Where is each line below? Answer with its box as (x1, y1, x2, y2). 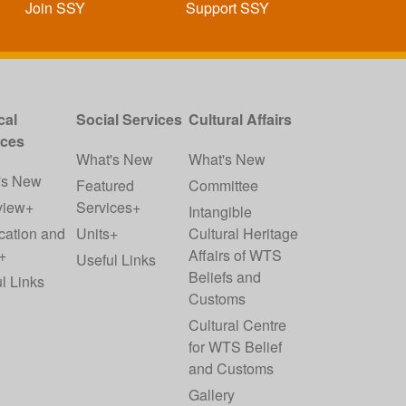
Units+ (76, 223, 119, 245)
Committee (188, 175, 258, 197)
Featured (76, 175, 135, 197)
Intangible (188, 201, 252, 223)
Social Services (76, 109, 183, 130)
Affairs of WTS (188, 245, 282, 266)
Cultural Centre (188, 314, 286, 336)
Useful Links (76, 249, 157, 271)
